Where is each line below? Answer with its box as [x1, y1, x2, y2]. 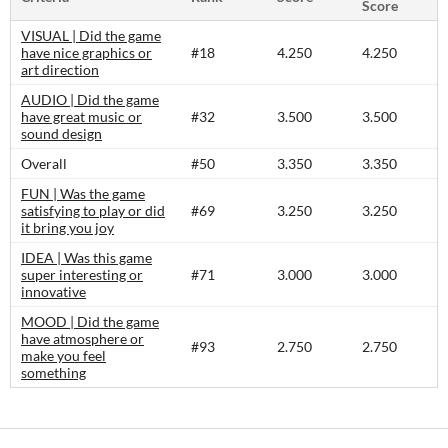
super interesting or [21, 266, 143, 283]
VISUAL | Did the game [21, 27, 161, 44]
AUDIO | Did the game [21, 91, 159, 108]
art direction [21, 61, 99, 78]
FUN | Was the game [21, 185, 145, 202]
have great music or [21, 108, 142, 125]
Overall [21, 155, 67, 172]
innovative [21, 283, 86, 300]
